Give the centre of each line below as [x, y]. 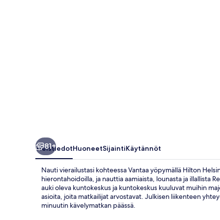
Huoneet [88, 148]
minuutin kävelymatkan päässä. [88, 205]
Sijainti [114, 148]
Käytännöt [143, 148]
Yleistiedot [54, 148]
